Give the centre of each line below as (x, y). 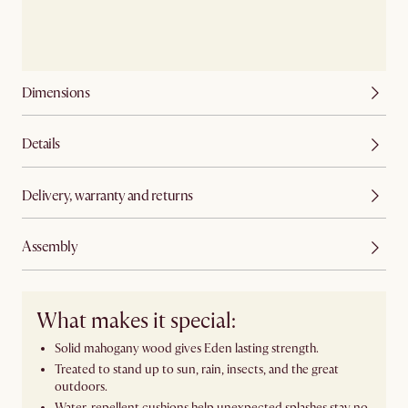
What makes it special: (136, 321)
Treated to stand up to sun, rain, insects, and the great (197, 370)
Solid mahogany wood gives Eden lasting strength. (187, 349)
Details (41, 144)
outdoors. (81, 387)
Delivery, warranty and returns (107, 195)
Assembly (50, 247)
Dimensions (56, 92)
